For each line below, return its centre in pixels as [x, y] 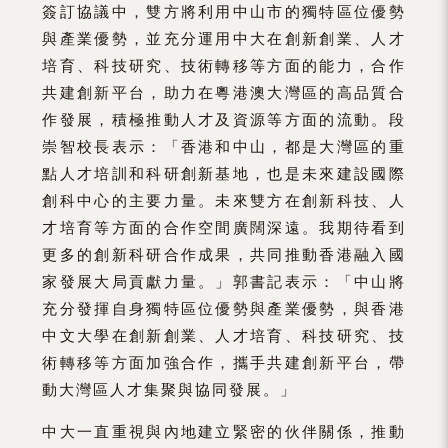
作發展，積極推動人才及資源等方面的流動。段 [224, 119]
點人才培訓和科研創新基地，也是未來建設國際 [224, 173]
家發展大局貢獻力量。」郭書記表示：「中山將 [224, 281]
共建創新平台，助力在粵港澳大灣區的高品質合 [224, 92]
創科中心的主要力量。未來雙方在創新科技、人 [224, 200]
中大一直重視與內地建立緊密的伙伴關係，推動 [224, 431]
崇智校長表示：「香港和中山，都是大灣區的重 [224, 146]
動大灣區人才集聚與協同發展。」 [170, 389]
